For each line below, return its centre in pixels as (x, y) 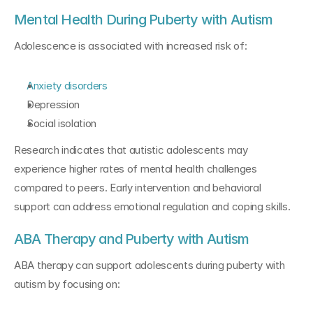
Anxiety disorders (67, 86)
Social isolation (62, 123)
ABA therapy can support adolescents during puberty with (150, 265)
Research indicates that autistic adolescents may (131, 150)
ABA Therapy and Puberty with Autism (131, 239)
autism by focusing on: (67, 284)
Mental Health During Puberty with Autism (143, 20)
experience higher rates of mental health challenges (136, 169)
